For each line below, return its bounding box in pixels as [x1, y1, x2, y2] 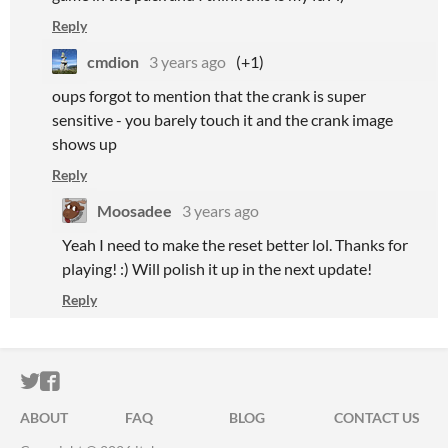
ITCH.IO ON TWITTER [39, 370, 237, 393]
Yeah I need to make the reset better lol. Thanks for [62, 235, 408, 254]
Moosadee [97, 201, 172, 220]
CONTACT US [333, 409, 420, 426]
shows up [52, 134, 120, 153]
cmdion [87, 52, 139, 71]
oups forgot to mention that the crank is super [52, 86, 366, 105]
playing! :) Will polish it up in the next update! [62, 259, 372, 278]
